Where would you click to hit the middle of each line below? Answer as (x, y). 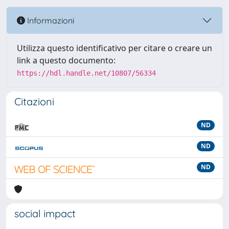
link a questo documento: (66, 60)
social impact (45, 213)
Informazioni (50, 20)
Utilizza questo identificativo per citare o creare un (114, 48)
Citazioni (34, 101)
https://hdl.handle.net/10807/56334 (86, 73)
